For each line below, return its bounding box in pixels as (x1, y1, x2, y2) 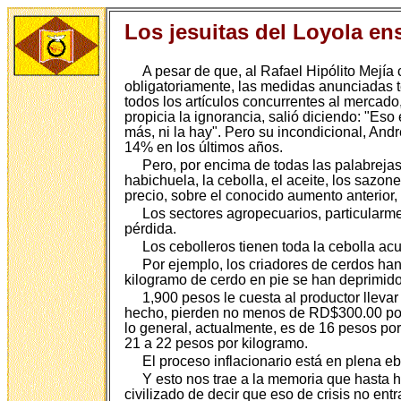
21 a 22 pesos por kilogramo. (124, 336, 308, 351)
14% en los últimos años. (124, 140, 283, 155)
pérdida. (124, 221, 176, 236)
